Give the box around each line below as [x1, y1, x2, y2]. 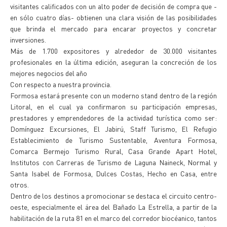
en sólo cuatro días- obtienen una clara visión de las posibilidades [10, 13, 217, 22]
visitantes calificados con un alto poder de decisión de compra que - [10, 2, 217, 11]
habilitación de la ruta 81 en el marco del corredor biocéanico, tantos [10, 213, 217, 222]
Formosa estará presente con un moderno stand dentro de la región [10, 91, 217, 100]
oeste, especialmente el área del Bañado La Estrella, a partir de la [10, 202, 217, 211]
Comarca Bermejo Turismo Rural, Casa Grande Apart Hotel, [10, 146, 217, 156]
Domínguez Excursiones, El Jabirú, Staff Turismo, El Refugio [10, 124, 217, 133]
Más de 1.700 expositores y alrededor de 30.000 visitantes [10, 46, 217, 55]
